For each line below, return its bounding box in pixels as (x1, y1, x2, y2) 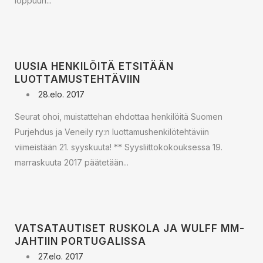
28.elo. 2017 (38, 89, 85, 99)
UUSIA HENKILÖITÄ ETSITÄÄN (15, 60, 174, 72)
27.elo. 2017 (38, 251, 83, 261)
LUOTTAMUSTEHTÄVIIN (15, 73, 140, 85)
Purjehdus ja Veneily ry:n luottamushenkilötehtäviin (15, 127, 209, 137)
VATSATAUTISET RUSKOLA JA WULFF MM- (15, 222, 245, 234)
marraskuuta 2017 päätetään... (15, 157, 129, 167)
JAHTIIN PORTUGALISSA (15, 235, 146, 247)
